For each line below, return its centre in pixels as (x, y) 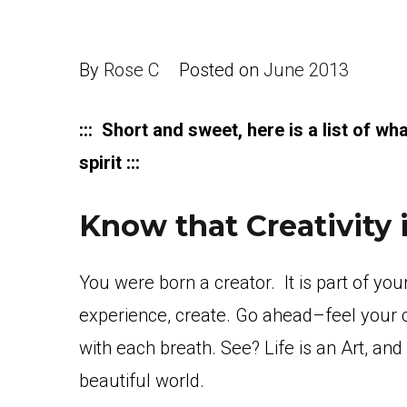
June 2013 (306, 70)
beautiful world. (142, 381)
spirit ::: (109, 163)
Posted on (221, 70)
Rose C (131, 70)
